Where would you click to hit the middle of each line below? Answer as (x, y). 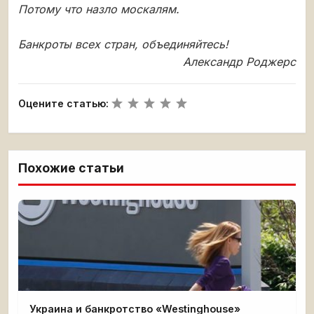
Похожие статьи (71, 168)
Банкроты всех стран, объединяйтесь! (123, 44)
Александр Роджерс (239, 61)
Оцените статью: (63, 103)
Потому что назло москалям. (99, 9)
